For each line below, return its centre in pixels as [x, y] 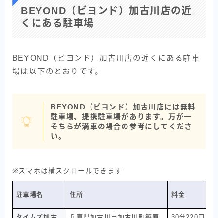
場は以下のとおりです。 [58, 72]
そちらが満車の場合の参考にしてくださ [121, 126]
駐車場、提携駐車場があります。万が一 [121, 117]
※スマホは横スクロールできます [67, 171]
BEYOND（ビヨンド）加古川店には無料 [123, 107]
